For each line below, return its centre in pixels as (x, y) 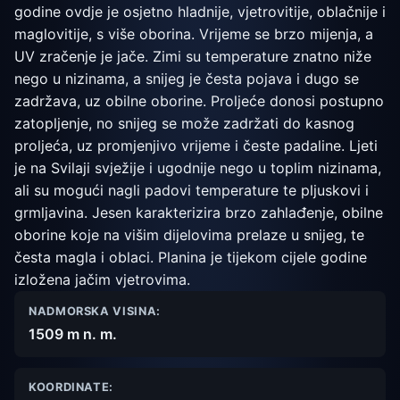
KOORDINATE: (71, 387)
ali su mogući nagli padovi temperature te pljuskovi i (192, 190)
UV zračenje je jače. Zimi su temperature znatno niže (193, 56)
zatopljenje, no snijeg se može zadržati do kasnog (184, 123)
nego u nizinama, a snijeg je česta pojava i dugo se (187, 78)
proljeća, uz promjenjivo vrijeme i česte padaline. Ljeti (196, 145)
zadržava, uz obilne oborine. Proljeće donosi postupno (199, 100)
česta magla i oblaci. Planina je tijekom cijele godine (191, 257)
